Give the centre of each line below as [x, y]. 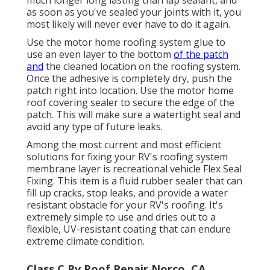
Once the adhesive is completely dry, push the [129, 78]
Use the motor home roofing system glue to [126, 42]
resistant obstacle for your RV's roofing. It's [125, 205]
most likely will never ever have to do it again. [128, 24]
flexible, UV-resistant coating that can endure [129, 229]
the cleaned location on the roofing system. [142, 66]
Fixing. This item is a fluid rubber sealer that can [134, 181]
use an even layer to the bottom [100, 54]
